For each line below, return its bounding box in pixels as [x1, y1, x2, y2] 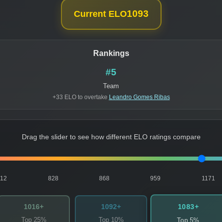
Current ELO [73, 9, 127, 19]
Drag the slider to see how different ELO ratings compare [21, 133, 201, 141]
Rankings [93, 49, 129, 58]
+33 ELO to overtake [52, 94, 109, 101]
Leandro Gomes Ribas [109, 94, 170, 101]
